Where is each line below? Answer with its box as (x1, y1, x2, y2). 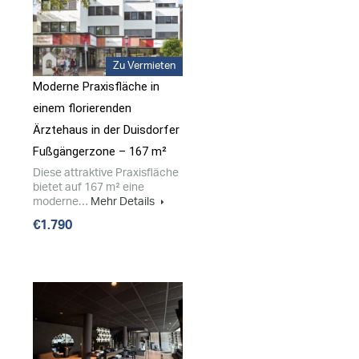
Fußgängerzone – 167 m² (33, 144, 167, 159)
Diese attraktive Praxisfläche (33, 167, 179, 179)
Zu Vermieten (113, 61, 175, 72)
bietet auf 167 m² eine (33, 181, 144, 194)
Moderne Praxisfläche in (33, 79, 159, 95)
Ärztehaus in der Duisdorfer (33, 123, 179, 138)
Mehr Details (91, 196, 157, 208)
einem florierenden (33, 101, 131, 116)
